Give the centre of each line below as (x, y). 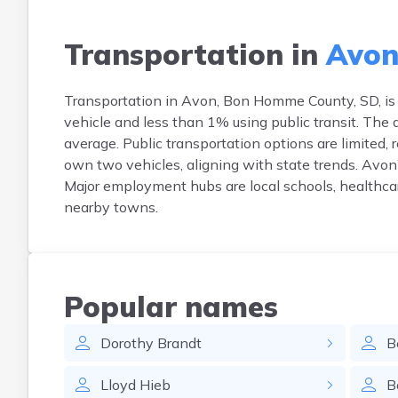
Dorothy (127, 343)
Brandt (179, 343)
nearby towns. (111, 207)
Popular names (171, 306)
